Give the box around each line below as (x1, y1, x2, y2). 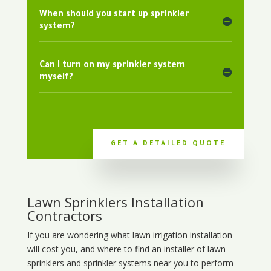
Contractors (27, 206, 102, 224)
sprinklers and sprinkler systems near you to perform (27, 256, 233, 269)
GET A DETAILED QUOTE (111, 140, 226, 148)
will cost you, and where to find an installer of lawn (27, 243, 226, 255)
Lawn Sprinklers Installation (27, 192, 204, 211)
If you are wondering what (27, 229, 132, 241)
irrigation (152, 229, 188, 241)
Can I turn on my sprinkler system (39, 60, 185, 71)
